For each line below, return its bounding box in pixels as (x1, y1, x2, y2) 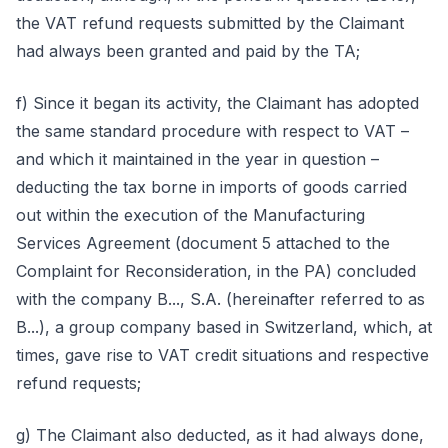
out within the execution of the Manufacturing (16, 205, 365, 225)
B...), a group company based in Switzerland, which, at (16, 317, 432, 337)
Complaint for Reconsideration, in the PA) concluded (16, 261, 416, 281)
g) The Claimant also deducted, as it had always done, (16, 425, 424, 445)
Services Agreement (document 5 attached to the (16, 233, 390, 253)
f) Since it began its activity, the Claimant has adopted (16, 93, 419, 113)
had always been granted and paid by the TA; (16, 41, 360, 61)
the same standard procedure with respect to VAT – (16, 121, 409, 141)
